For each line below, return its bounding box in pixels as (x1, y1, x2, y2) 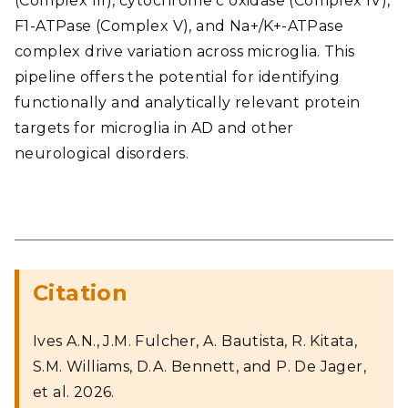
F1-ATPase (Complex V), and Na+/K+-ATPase (15, 17, 343, 35)
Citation (33, 280, 128, 306)
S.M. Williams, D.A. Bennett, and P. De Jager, (33, 358, 366, 375)
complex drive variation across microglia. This (15, 43, 355, 60)
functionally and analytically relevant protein (15, 94, 361, 111)
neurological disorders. (15, 145, 189, 162)
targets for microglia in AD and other (15, 119, 294, 137)
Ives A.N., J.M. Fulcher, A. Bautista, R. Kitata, (33, 332, 358, 350)
